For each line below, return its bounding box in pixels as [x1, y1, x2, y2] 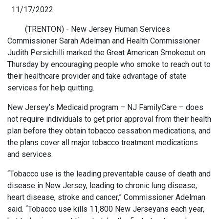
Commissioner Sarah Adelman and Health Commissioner [7, 36, 200, 45]
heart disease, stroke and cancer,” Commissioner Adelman [7, 193, 205, 202]
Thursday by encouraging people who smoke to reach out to [7, 60, 211, 69]
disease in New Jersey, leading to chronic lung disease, [7, 181, 197, 190]
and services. [7, 150, 53, 159]
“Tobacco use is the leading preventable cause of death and [7, 169, 211, 178]
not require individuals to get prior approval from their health [7, 114, 211, 124]
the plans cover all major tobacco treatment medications [7, 138, 198, 147]
